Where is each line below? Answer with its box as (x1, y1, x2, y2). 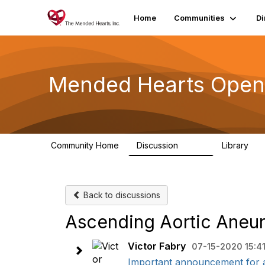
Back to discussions (81, 190, 160, 200)
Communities (173, 13, 225, 22)
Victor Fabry (128, 240, 186, 252)
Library (222, 140, 251, 150)
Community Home (51, 140, 119, 150)
